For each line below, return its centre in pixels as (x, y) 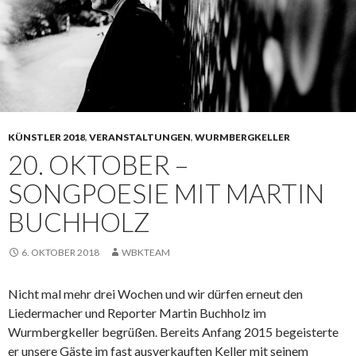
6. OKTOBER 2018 (60, 253)
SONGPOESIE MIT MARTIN (166, 193)
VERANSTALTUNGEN (140, 137)
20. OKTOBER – (98, 165)
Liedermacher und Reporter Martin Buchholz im (137, 313)
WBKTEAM (146, 253)
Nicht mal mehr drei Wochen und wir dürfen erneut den (155, 294)
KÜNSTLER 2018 (46, 137)
